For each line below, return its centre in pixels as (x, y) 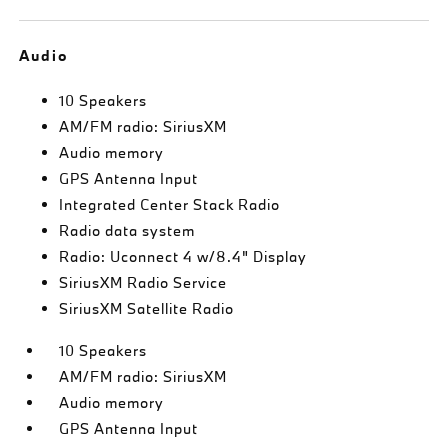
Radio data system (127, 230)
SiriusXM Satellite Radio (147, 308)
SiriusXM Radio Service (143, 282)
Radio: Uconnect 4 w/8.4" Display (183, 256)
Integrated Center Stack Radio (170, 204)
